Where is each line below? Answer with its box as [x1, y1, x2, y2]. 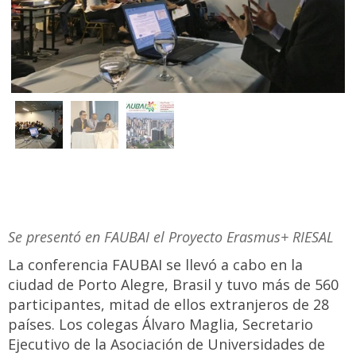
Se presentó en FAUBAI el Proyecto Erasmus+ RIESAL [8, 227, 334, 246]
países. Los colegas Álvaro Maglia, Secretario [8, 315, 313, 334]
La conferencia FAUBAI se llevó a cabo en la [8, 255, 303, 274]
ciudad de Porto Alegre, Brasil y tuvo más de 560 [8, 275, 339, 294]
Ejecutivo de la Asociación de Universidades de [8, 335, 325, 354]
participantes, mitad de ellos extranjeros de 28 [8, 295, 329, 314]
